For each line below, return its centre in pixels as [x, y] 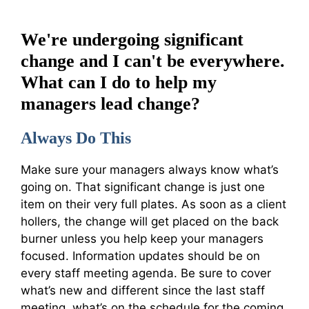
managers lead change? [110, 103]
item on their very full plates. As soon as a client [153, 204]
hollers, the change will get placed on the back [150, 221]
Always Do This [76, 138]
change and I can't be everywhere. [153, 61]
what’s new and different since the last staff [143, 290]
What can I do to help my [119, 82]
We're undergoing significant [132, 39]
